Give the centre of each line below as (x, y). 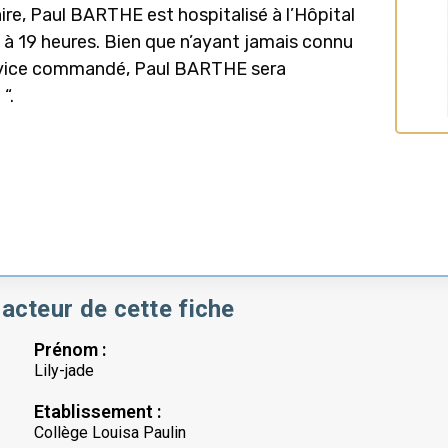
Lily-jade (64, 370)
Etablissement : (97, 411)
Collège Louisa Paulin (110, 432)
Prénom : (70, 349)
